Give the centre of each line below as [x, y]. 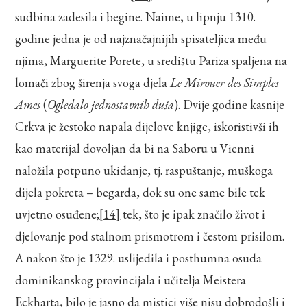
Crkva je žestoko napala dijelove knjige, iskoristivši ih [147, 126]
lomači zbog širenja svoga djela [93, 82]
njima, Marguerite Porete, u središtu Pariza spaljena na [151, 60]
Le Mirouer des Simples [225, 82]
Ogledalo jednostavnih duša [111, 104]
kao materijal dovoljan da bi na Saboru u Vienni [135, 148]
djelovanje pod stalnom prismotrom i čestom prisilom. [150, 236]
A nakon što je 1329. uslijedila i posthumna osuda [139, 258]
